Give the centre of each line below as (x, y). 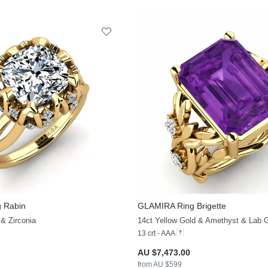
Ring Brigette (200, 205)
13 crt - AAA (156, 233)
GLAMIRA (156, 205)
